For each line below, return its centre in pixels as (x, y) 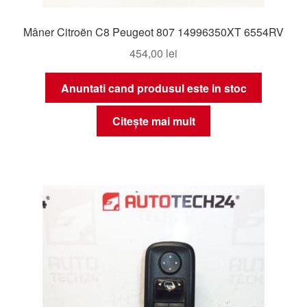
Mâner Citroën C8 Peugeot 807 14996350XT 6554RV (153, 32)
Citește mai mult (153, 121)
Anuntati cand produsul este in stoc (153, 88)
